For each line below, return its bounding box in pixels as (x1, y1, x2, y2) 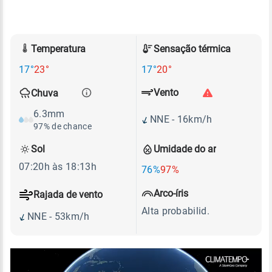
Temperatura (31, 42, 86, 55)
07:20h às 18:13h (19, 160, 97, 172)
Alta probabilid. (141, 205, 209, 217)
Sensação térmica (154, 42, 231, 55)
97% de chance (33, 121, 92, 131)
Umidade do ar (154, 143, 216, 155)
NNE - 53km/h (27, 211, 90, 223)
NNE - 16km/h (150, 113, 212, 125)
